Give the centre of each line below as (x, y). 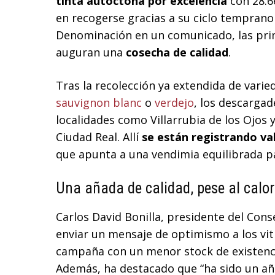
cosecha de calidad (177, 52)
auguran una (91, 52)
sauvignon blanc (99, 103)
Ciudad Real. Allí (99, 137)
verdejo (174, 103)
